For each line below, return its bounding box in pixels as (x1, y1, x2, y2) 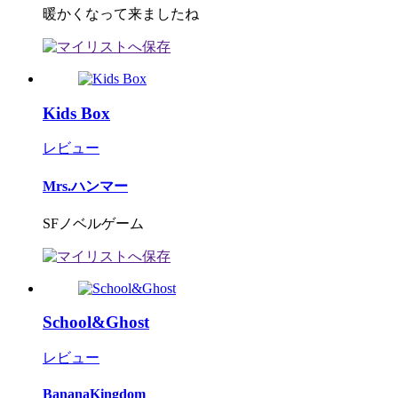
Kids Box (43, 103, 110, 123)
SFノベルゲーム (43, 215, 144, 231)
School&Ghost (43, 313, 149, 332)
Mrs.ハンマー (43, 178, 128, 194)
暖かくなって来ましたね (43, 5, 199, 21)
